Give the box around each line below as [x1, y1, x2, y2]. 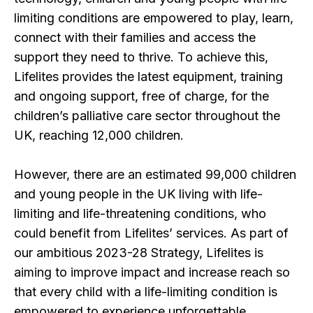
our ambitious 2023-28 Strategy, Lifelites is [14, 245, 263, 260]
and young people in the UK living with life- [14, 186, 263, 201]
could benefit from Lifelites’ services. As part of [14, 225, 289, 240]
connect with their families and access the [14, 29, 256, 45]
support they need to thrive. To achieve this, [14, 49, 268, 64]
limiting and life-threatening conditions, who [14, 205, 266, 221]
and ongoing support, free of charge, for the [14, 88, 269, 103]
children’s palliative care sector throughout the [14, 108, 280, 123]
